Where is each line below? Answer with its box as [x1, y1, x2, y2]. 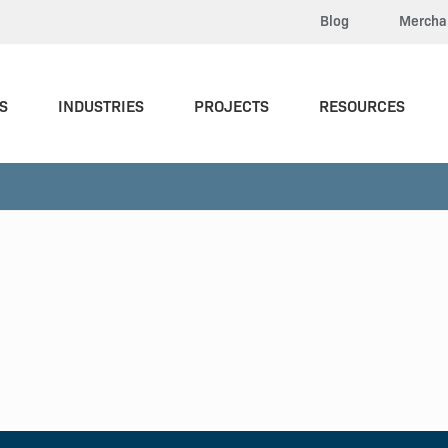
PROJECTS [194, 94, 269, 116]
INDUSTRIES [58, 94, 144, 116]
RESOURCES [319, 94, 405, 116]
